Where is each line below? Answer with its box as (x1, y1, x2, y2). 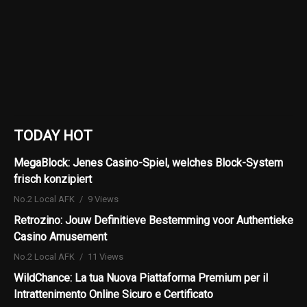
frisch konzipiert (14, 172, 92, 186)
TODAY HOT (14, 127, 93, 144)
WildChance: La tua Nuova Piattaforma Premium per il (14, 271, 268, 284)
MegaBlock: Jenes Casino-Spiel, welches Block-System (14, 156, 283, 169)
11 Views (88, 251, 123, 262)
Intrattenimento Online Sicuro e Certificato (14, 287, 213, 301)
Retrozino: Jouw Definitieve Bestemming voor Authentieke (14, 213, 293, 227)
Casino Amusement (14, 230, 107, 243)
